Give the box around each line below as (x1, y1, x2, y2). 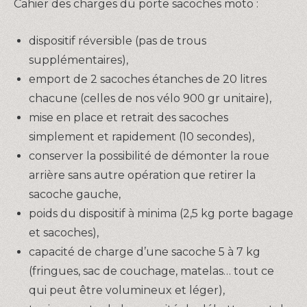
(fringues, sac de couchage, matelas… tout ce (29, 264, 274, 278)
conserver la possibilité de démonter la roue (29, 149, 269, 162)
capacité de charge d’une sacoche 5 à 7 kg (29, 245, 260, 258)
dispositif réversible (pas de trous (29, 34, 206, 47)
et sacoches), (29, 225, 99, 239)
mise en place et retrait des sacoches (29, 110, 228, 124)
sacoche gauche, (29, 187, 121, 201)
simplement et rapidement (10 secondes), (29, 130, 254, 143)
